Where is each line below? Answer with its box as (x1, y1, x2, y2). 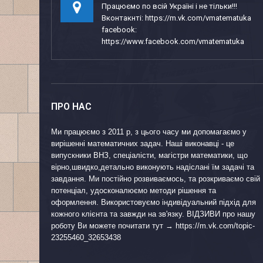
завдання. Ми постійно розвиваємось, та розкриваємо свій (51, 174, 260, 183)
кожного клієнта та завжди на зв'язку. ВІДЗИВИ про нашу (51, 210, 255, 218)
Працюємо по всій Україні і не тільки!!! (102, 2, 237, 11)
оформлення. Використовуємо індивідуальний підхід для (51, 198, 256, 207)
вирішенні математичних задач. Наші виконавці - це (51, 139, 234, 148)
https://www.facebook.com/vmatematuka (102, 37, 244, 46)
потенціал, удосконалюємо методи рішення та (51, 186, 216, 195)
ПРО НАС (51, 101, 92, 112)
